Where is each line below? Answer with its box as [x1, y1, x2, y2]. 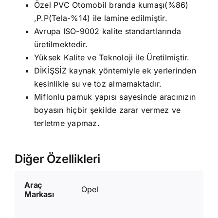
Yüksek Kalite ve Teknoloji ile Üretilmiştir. [34, 53, 190, 63]
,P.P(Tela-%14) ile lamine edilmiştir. [34, 13, 167, 23]
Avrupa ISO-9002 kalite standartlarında [34, 26, 182, 36]
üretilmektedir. [34, 39, 88, 50]
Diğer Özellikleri [14, 152, 100, 166]
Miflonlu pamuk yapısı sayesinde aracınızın [34, 92, 196, 102]
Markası [24, 189, 54, 200]
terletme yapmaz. [34, 118, 100, 128]
